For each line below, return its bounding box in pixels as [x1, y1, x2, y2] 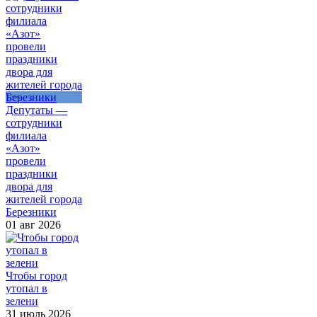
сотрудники [6, 116, 62, 129]
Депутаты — [6, 103, 67, 116]
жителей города [6, 192, 82, 205]
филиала [6, 129, 47, 142]
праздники [6, 167, 57, 180]
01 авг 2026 [6, 218, 61, 231]
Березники [6, 205, 57, 218]
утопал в [6, 282, 47, 294]
